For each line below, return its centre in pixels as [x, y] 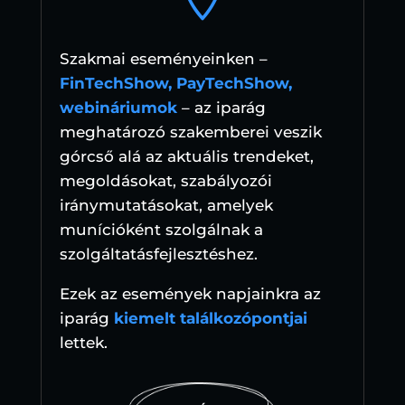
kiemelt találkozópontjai [210, 319]
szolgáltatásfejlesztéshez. [158, 254]
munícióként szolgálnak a [161, 230]
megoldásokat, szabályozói [165, 181]
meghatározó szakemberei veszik [190, 132]
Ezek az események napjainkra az [190, 294]
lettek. [83, 343]
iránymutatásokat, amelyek [166, 206]
